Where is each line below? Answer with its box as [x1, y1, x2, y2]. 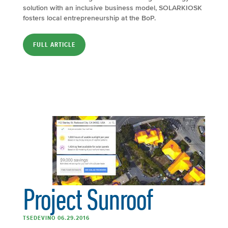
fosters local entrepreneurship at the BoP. [23, 14, 156, 22]
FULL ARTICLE [33, 40, 75, 49]
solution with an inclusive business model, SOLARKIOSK [23, 4, 202, 12]
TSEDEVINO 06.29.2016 [23, 214, 90, 221]
